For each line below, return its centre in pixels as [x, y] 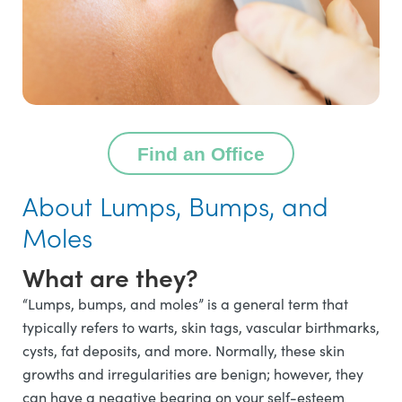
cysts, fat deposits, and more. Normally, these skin [184, 351]
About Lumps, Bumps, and [175, 205]
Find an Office [201, 153]
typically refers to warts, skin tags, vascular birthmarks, [201, 328]
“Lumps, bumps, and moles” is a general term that [185, 304]
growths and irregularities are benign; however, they [193, 374]
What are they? [110, 277]
